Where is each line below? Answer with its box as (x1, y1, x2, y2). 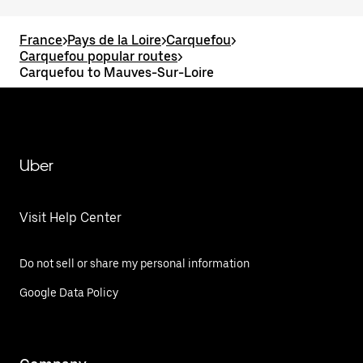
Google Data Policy (19, 286, 118, 299)
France (19, 32, 62, 48)
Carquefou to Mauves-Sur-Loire (19, 65, 214, 80)
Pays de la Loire (67, 32, 161, 48)
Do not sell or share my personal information (19, 257, 250, 270)
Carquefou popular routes (19, 49, 177, 64)
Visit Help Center (19, 210, 122, 225)
